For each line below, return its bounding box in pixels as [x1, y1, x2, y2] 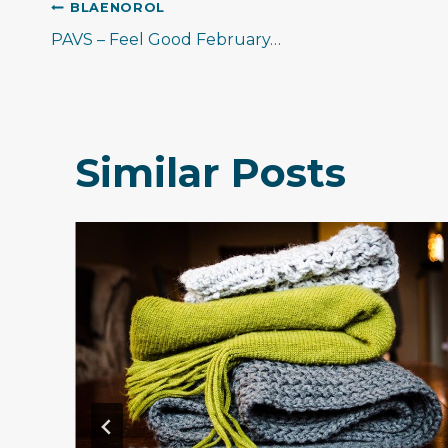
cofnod [50, 43, 196, 93]
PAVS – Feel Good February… [51, 30, 281, 50]
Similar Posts [75, 148, 346, 198]
